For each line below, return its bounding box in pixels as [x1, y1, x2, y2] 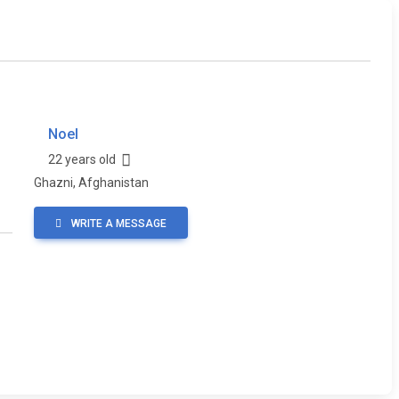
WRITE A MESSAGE [68, 217, 167, 230]
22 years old [47, 152, 121, 167]
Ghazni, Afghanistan [33, 175, 149, 190]
